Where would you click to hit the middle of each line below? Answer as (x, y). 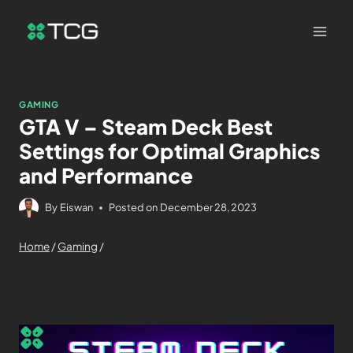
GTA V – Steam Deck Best (146, 127)
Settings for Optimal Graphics (169, 151)
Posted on (134, 208)
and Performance (106, 176)
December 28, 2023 (209, 208)
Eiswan (77, 208)
